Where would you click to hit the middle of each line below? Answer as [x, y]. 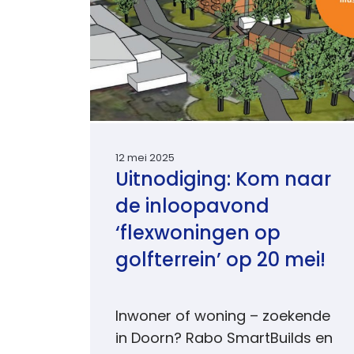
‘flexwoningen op [198, 235]
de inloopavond [192, 208]
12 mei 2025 [145, 158]
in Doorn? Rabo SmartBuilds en [224, 339]
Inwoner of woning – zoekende [223, 317]
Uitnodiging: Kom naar [223, 181]
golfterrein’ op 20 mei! [220, 262]
